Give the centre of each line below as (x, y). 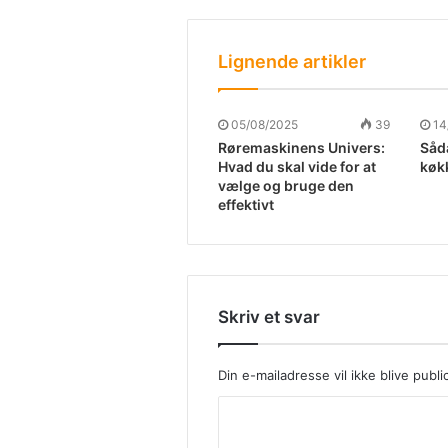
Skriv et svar (269, 317)
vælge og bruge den (286, 186)
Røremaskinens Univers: (301, 148)
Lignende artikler (292, 62)
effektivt (246, 205)
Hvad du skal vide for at (297, 167)
